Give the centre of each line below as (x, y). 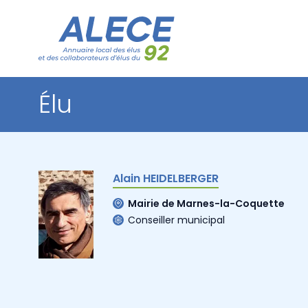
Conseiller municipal (176, 220)
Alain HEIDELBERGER (166, 178)
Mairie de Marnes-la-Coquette (206, 203)
